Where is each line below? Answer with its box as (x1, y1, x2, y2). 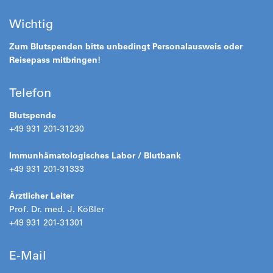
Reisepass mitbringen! (9, 54, 101, 65)
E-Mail (9, 248, 46, 263)
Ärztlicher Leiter (9, 190, 74, 201)
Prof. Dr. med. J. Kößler (9, 204, 104, 214)
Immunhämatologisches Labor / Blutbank (9, 150, 181, 161)
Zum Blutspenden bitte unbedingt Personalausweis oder (9, 41, 243, 52)
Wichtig (9, 16, 53, 31)
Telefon (9, 85, 51, 100)
